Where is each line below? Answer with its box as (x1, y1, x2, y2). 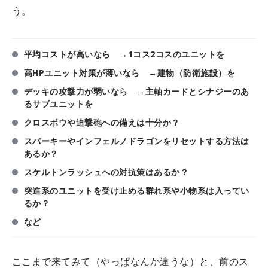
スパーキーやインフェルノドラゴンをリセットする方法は (24, 135, 249, 147)
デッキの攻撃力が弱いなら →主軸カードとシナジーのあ (24, 86, 249, 98)
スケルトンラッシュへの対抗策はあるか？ (24, 166, 189, 178)
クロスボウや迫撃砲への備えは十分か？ (24, 117, 180, 129)
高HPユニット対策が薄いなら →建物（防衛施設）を (24, 67, 235, 79)
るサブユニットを (24, 98, 93, 110)
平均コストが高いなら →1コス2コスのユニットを (24, 48, 225, 60)
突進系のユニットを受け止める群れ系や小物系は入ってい (24, 185, 249, 197)
